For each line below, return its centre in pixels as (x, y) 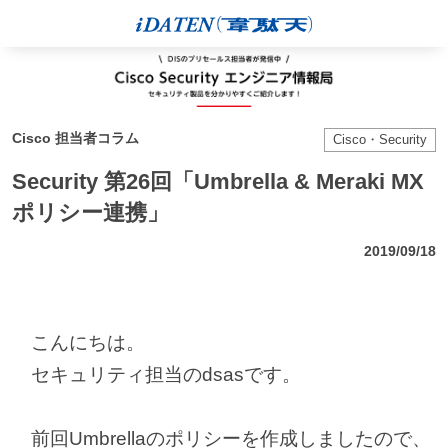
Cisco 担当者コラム (75, 138)
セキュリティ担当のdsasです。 (156, 374)
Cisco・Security (380, 139)
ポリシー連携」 (90, 212)
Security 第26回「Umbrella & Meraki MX (217, 181)
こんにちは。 (78, 342)
